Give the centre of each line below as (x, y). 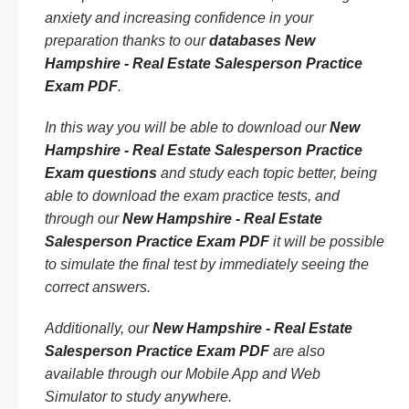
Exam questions (101, 173)
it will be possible (327, 241)
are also (297, 351)
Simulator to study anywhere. (138, 397)
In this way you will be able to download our (187, 127)
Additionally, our (99, 328)
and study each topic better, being (267, 173)
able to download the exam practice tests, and (192, 196)
